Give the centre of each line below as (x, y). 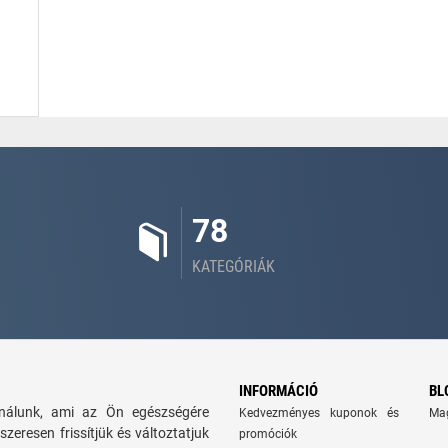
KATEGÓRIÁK (233, 266)
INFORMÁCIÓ (278, 390)
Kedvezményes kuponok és (319, 412)
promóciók (268, 433)
